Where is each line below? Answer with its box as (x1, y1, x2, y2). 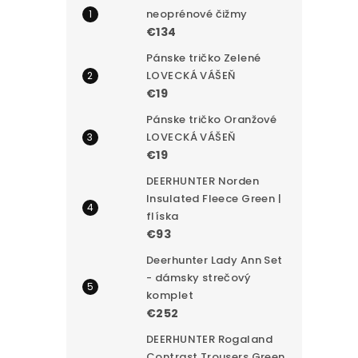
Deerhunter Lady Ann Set (146, 252, 283, 268)
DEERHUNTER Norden (146, 173, 260, 189)
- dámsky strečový (146, 269, 251, 285)
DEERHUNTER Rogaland (146, 331, 272, 347)
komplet (146, 287, 193, 303)
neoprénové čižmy (146, 6, 248, 22)
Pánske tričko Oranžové (146, 111, 277, 127)
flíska (146, 208, 179, 224)
